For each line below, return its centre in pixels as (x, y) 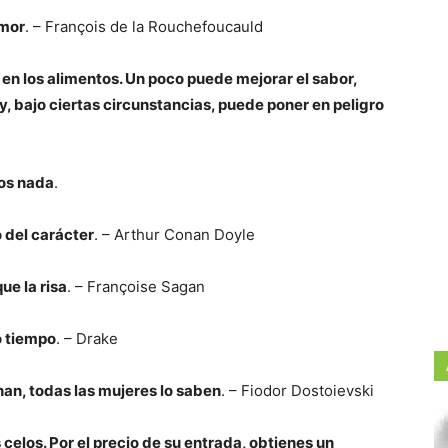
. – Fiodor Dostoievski (297, 390)
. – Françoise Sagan (136, 286)
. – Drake (87, 338)
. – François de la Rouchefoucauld (144, 26)
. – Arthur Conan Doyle (174, 234)
